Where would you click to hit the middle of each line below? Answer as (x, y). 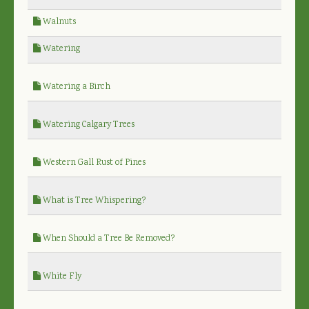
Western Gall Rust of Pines (93, 163)
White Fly (61, 277)
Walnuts (58, 22)
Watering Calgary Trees (88, 125)
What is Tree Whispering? (93, 201)
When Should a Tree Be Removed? (108, 239)
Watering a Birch (76, 87)
